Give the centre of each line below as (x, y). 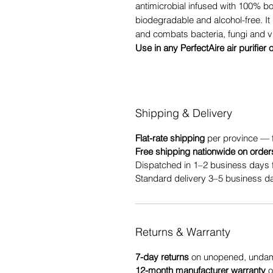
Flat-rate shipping (170, 138)
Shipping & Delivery (184, 113)
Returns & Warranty (183, 232)
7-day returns (162, 257)
